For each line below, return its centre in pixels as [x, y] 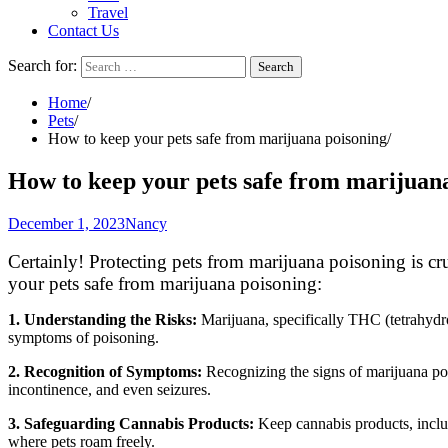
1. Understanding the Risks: [102, 319]
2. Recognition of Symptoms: [105, 371]
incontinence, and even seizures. [109, 389]
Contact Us [83, 30]
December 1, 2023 [66, 223]
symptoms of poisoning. [83, 337]
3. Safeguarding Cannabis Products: [131, 423]
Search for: [42, 65]
